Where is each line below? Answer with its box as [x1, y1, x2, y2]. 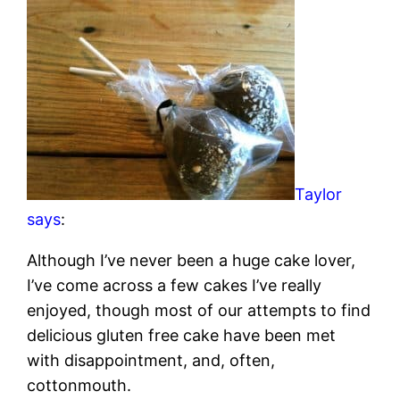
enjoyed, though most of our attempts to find [27, 301, 371, 321]
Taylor [295, 185, 343, 204]
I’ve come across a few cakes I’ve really [27, 276, 322, 296]
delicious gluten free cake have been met [27, 326, 337, 346]
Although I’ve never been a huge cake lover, [27, 251, 356, 271]
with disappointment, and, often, [27, 351, 276, 371]
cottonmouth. [27, 376, 132, 396]
